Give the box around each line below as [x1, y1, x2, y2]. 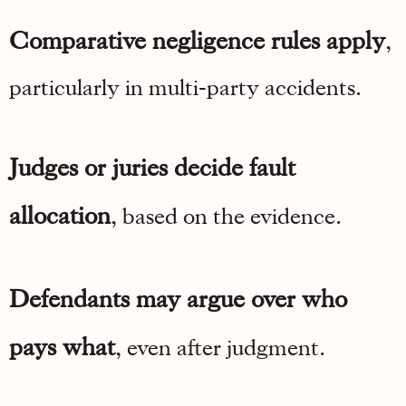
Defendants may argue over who [9, 283, 347, 314]
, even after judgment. [115, 332, 325, 362]
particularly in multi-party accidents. [9, 72, 362, 102]
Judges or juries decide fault [9, 151, 295, 183]
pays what [9, 331, 115, 362]
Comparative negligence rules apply [9, 25, 385, 57]
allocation [9, 199, 111, 231]
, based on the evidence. [111, 200, 342, 230]
